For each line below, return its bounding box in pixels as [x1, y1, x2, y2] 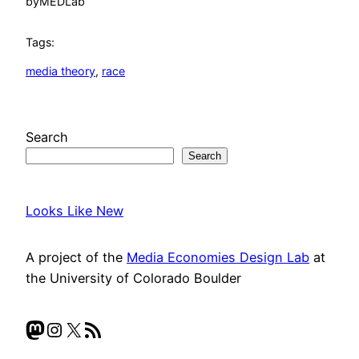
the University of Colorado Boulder [26, 270, 241, 287]
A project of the [26, 249, 127, 266]
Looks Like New [26, 202, 123, 219]
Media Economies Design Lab [127, 249, 309, 266]
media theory [26, 63, 95, 78]
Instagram [44, 317, 136, 341]
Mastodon [25, 317, 116, 341]
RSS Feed [83, 317, 127, 341]
